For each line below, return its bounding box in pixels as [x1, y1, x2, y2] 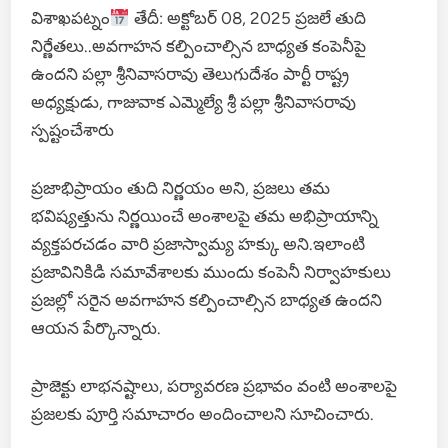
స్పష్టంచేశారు [31, 120, 115, 141]
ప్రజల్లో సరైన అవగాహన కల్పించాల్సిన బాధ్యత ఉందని [31, 290, 383, 311]
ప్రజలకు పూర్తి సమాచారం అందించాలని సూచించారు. [31, 404, 375, 425]
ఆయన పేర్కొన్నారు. [31, 318, 162, 339]
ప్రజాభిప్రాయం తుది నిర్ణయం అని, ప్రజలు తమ [31, 178, 331, 199]
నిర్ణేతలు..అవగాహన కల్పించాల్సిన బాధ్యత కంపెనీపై [31, 36, 367, 57]
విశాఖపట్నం [31, 8, 111, 29]
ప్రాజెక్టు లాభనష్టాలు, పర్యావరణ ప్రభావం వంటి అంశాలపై [31, 376, 398, 397]
